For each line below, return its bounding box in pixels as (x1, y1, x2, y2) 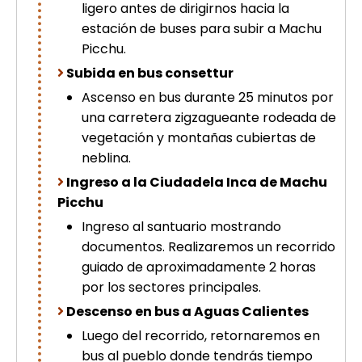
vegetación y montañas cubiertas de (82, 128, 316, 148)
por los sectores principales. (82, 278, 261, 297)
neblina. (82, 149, 131, 168)
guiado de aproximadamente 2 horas (82, 258, 316, 277)
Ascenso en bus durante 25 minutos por (82, 88, 334, 107)
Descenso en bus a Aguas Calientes (64, 302, 309, 322)
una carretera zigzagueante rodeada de (82, 108, 336, 128)
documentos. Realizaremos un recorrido (82, 238, 335, 257)
